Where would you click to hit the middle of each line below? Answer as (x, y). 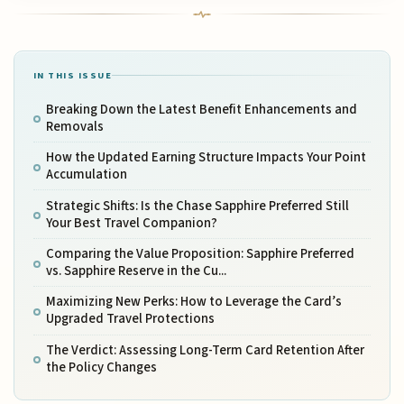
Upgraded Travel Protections (130, 319)
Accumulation (86, 175)
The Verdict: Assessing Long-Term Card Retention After (205, 350)
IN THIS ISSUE (73, 75)
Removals (74, 126)
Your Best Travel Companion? (131, 223)
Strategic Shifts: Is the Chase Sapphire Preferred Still (197, 206)
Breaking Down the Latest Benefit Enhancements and (201, 109)
